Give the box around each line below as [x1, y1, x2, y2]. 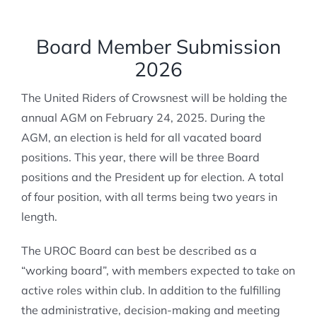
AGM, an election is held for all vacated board [21, 130, 262, 144]
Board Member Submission [36, 34, 281, 59]
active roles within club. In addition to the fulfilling [21, 283, 281, 297]
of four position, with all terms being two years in [21, 190, 277, 204]
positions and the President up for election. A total [21, 170, 284, 184]
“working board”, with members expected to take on [21, 263, 295, 277]
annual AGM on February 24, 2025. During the [21, 110, 265, 125]
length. [21, 209, 57, 224]
